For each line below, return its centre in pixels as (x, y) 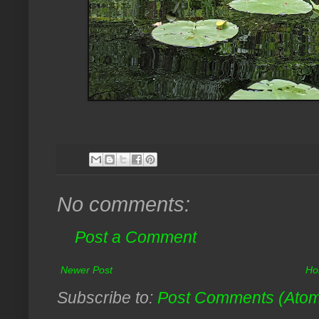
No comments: (124, 204)
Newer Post (87, 270)
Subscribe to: (107, 297)
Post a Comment (136, 237)
